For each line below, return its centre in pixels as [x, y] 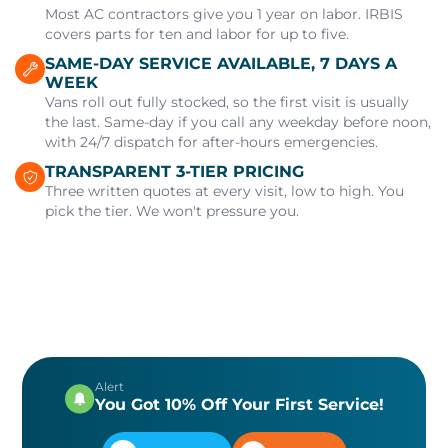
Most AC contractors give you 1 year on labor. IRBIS [224, 13]
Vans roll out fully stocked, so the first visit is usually [227, 101]
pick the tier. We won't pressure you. [172, 210]
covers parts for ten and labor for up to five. [197, 33]
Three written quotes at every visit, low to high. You [224, 190]
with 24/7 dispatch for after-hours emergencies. [211, 141]
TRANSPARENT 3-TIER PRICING [174, 171]
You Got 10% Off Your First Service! [239, 404]
